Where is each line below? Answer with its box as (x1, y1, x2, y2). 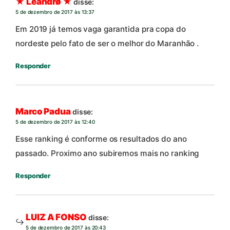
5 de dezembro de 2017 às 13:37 (15, 8, 94, 15)
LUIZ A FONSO (26, 212, 87, 222)
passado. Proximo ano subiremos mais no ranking (15, 148, 199, 158)
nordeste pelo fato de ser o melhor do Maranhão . (15, 38, 199, 48)
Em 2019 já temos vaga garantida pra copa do (15, 24, 186, 34)
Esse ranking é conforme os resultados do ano (15, 133, 187, 144)
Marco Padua (15, 106, 71, 117)
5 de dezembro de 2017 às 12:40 (15, 118, 95, 125)
